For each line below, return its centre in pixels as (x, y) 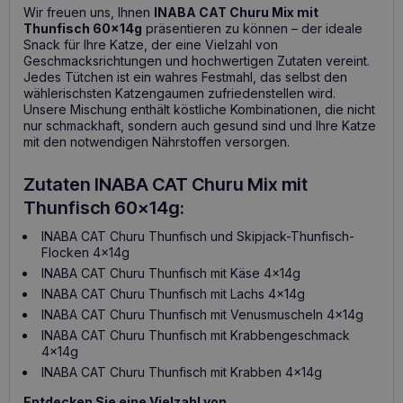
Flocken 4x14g (85, 253)
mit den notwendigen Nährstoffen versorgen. (157, 142)
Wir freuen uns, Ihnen (89, 13)
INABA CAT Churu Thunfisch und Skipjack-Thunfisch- (198, 237)
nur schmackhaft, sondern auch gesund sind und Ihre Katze (200, 126)
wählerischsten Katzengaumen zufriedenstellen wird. (179, 94)
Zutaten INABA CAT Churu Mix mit (166, 185)
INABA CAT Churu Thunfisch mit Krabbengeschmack (196, 336)
